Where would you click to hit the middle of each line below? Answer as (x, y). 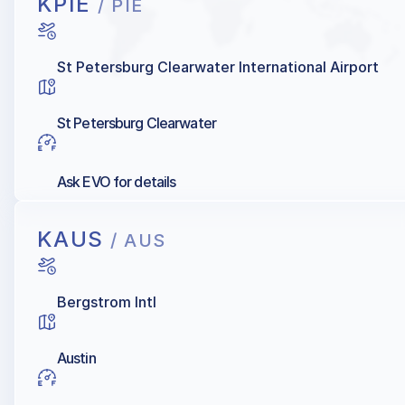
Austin (76, 358)
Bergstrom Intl (107, 302)
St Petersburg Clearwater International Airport (218, 67)
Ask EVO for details (117, 182)
